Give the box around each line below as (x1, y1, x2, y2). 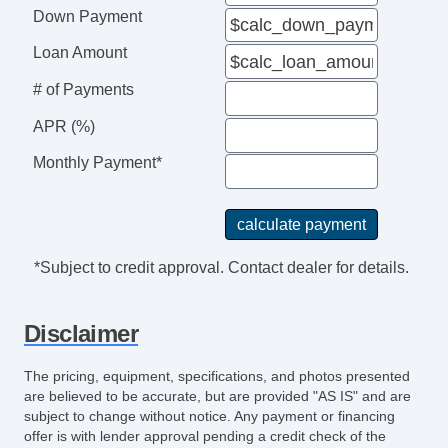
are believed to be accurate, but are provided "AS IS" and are (24, 388, 411, 405)
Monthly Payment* (32, 154, 162, 172)
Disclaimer (24, 320, 138, 348)
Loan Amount (32, 44, 127, 62)
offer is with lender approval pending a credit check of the (24, 428, 386, 445)
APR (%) (32, 117, 95, 135)
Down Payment (32, 7, 142, 25)
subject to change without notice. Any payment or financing (24, 408, 395, 425)
